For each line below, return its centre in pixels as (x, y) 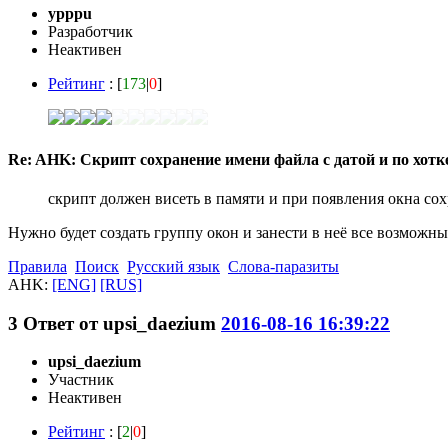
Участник (81, 380)
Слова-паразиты (283, 266)
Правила (37, 266)
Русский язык (173, 266)
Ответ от (63, 323)
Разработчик (90, 32)
